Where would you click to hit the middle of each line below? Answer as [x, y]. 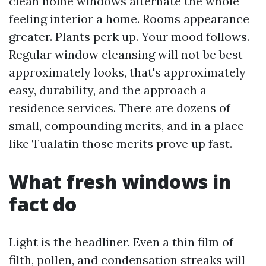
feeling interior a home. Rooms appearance [129, 19]
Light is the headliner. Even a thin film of [121, 242]
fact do [43, 204]
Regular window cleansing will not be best [126, 54]
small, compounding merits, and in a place [126, 126]
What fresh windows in [120, 181]
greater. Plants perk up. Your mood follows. [129, 37]
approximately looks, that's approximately [127, 72]
